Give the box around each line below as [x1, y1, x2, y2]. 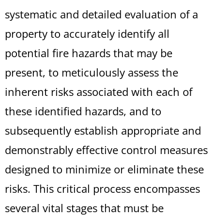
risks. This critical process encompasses [5, 181, 200, 196]
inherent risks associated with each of [5, 84, 192, 99]
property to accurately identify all [5, 26, 170, 41]
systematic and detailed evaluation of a [5, 7, 198, 21]
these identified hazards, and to [5, 104, 161, 118]
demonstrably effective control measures [5, 142, 208, 157]
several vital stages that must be [5, 201, 164, 215]
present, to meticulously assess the [5, 65, 178, 79]
